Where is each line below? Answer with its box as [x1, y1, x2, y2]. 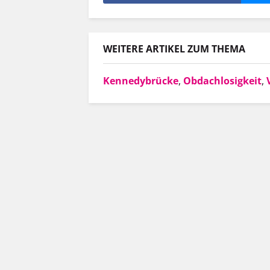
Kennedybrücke [103, 74, 178, 88]
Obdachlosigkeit [183, 74, 262, 88]
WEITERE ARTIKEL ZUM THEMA [103, 42, 245, 56]
